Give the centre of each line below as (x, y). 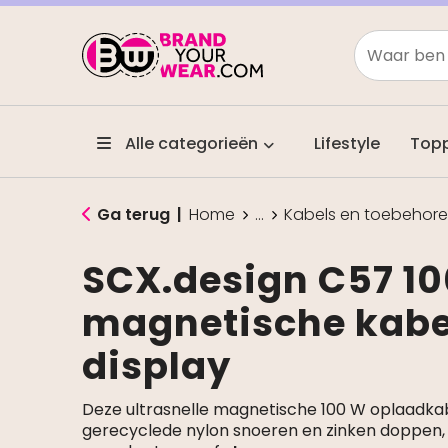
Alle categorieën (189, 143)
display (156, 366)
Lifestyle (346, 143)
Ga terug (133, 214)
